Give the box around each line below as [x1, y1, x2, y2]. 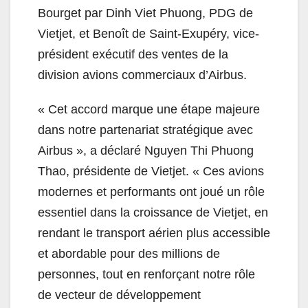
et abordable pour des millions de [38, 246, 220, 261]
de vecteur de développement [38, 287, 201, 302]
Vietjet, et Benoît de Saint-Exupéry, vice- [38, 26, 259, 41]
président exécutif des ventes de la [38, 47, 228, 61]
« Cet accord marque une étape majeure [38, 102, 260, 116]
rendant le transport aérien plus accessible [38, 225, 270, 240]
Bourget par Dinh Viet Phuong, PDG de [38, 5, 253, 20]
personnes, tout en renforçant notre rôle [38, 267, 255, 281]
